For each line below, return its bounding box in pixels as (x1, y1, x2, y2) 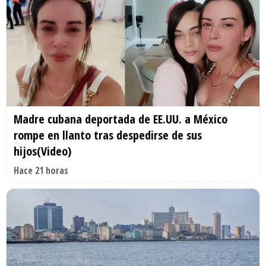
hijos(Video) (14, 142, 71, 159)
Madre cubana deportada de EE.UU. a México (14, 110, 227, 127)
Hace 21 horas (14, 163, 68, 177)
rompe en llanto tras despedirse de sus (14, 126, 202, 143)
